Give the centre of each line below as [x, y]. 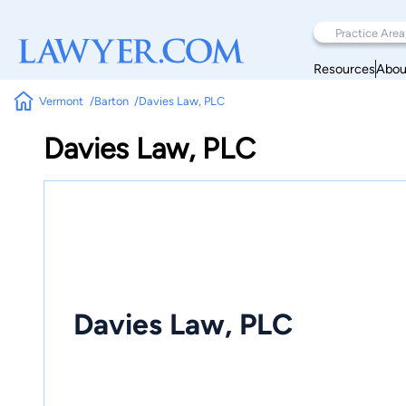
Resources [344, 68]
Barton [111, 101]
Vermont [62, 101]
